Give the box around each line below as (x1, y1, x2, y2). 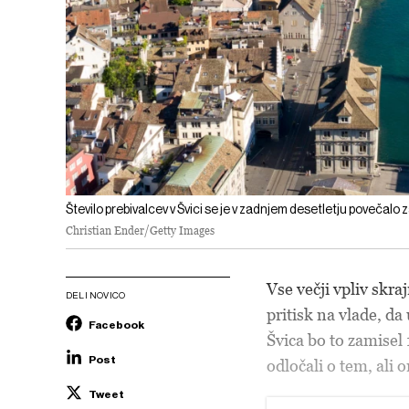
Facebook (89, 318, 144, 331)
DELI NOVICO (66, 289, 126, 300)
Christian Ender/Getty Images (66, 223, 215, 237)
